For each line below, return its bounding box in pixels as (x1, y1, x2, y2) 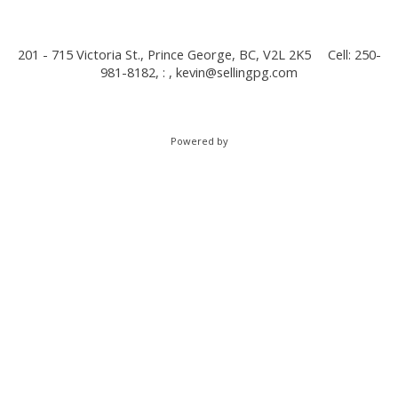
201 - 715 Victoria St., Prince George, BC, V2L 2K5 (17, 45, 311, 64)
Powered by (170, 134, 228, 148)
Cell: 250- (327, 45, 381, 64)
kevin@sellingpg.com (176, 63, 298, 82)
